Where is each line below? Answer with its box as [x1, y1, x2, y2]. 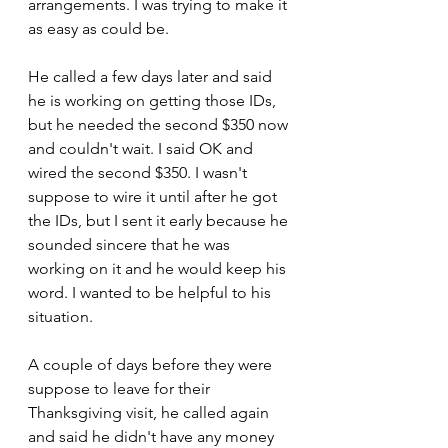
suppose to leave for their [28, 379, 214, 398]
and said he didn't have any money [28, 427, 278, 446]
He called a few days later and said [28, 67, 276, 86]
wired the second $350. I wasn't [28, 163, 251, 182]
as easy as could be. [28, 19, 169, 38]
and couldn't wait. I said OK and [28, 139, 257, 158]
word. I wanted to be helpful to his [28, 283, 275, 302]
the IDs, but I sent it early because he [28, 211, 292, 230]
